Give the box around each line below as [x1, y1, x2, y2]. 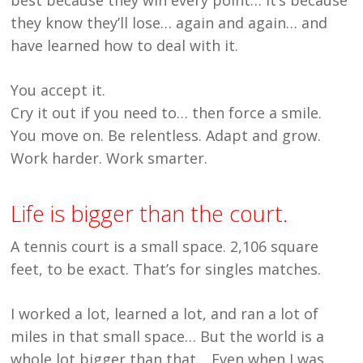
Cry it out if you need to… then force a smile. [11, 102, 322, 122]
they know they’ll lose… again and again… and [11, 12, 328, 32]
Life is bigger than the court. [11, 198, 288, 228]
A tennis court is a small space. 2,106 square [11, 236, 319, 256]
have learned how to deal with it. [11, 35, 239, 55]
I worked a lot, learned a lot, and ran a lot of [11, 303, 319, 323]
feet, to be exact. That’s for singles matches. [11, 258, 322, 279]
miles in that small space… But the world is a [11, 326, 325, 346]
